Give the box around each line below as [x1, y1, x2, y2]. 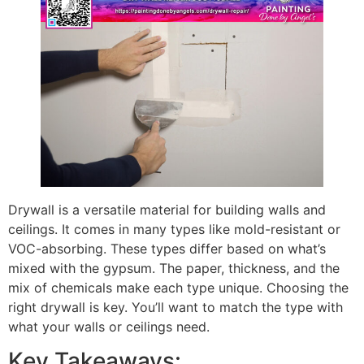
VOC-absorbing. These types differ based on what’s [8, 240, 326, 258]
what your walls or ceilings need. [8, 318, 210, 336]
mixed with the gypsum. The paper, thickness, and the [8, 260, 340, 277]
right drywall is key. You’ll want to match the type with [8, 299, 343, 316]
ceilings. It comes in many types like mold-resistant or [8, 221, 340, 238]
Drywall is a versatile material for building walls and [8, 201, 326, 219]
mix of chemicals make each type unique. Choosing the [8, 279, 349, 297]
